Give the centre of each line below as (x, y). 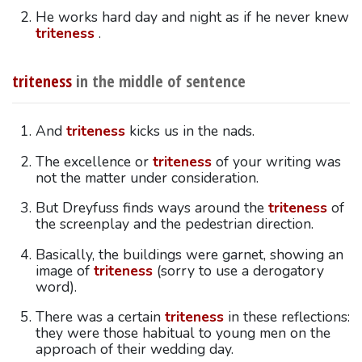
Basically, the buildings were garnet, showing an (189, 254)
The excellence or (94, 161)
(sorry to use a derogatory (238, 270)
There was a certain (100, 317)
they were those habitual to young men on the (183, 333)
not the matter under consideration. (147, 177)
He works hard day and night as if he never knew (192, 17)
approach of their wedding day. (134, 349)
